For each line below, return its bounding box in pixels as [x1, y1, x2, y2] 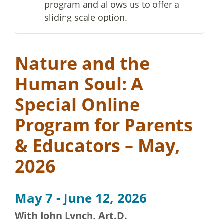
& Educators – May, [15, 133, 180, 157]
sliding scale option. [44, 11, 127, 23]
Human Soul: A [15, 72, 143, 96]
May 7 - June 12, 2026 [15, 189, 147, 207]
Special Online [15, 92, 140, 116]
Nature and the [15, 51, 150, 75]
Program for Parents [15, 113, 193, 137]
